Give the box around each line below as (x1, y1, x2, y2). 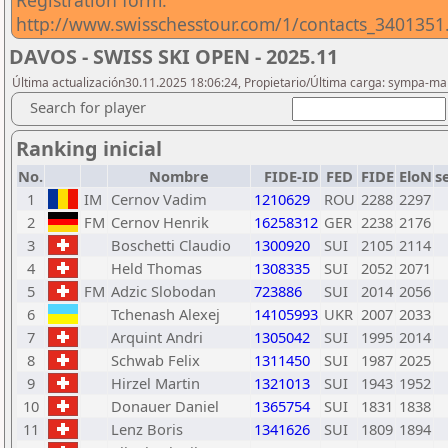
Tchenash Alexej (111, 304, 220, 324)
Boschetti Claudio (111, 235, 231, 255)
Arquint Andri (111, 327, 203, 347)
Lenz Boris (111, 419, 183, 439)
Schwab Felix (111, 350, 200, 370)
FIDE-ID (264, 166, 319, 186)
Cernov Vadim (111, 189, 207, 209)
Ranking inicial (16, 135, 162, 162)
